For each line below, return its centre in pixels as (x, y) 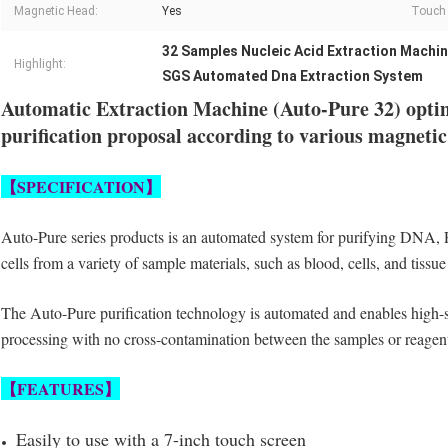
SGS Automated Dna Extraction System (292, 76)
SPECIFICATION (81, 187)
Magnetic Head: (56, 11)
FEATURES (60, 389)
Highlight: (40, 64)
